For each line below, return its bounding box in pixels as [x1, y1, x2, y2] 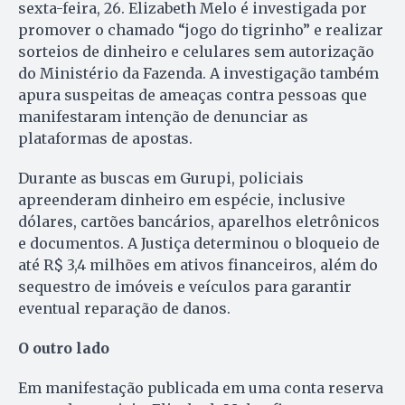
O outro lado [18, 338, 109, 357]
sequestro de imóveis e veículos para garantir [18, 277, 352, 296]
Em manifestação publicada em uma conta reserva [18, 378, 383, 397]
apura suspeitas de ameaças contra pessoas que [18, 85, 367, 104]
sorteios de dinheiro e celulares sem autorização [18, 42, 374, 61]
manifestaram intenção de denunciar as [18, 107, 308, 126]
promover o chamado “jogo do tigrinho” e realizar [18, 20, 383, 39]
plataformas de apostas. [18, 128, 193, 147]
